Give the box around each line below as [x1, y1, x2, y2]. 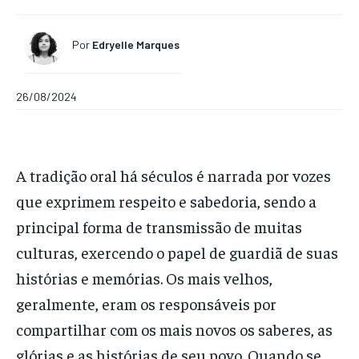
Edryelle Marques [92, 38, 179, 52]
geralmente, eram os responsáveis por [16, 292, 276, 313]
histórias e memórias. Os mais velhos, [16, 267, 272, 288]
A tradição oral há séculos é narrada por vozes [16, 164, 331, 185]
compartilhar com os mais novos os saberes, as [16, 318, 333, 339]
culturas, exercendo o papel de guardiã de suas [16, 241, 338, 262]
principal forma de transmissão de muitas [16, 216, 302, 236]
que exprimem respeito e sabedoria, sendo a [16, 190, 317, 211]
